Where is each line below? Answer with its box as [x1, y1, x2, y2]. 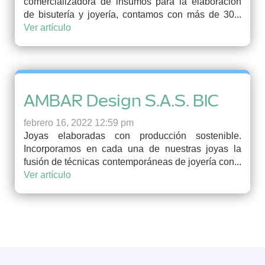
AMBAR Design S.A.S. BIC [24, 89, 218, 112]
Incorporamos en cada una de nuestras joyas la [24, 144, 241, 154]
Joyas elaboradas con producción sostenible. [24, 131, 241, 141]
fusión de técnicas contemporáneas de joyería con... [24, 157, 241, 167]
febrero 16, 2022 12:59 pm [24, 118, 134, 128]
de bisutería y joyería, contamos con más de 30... [24, 9, 241, 20]
